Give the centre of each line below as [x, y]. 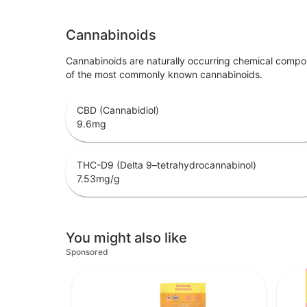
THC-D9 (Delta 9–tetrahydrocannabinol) [167, 165]
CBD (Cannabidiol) [118, 110]
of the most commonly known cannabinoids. [164, 75]
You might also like [126, 238]
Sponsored [87, 252]
